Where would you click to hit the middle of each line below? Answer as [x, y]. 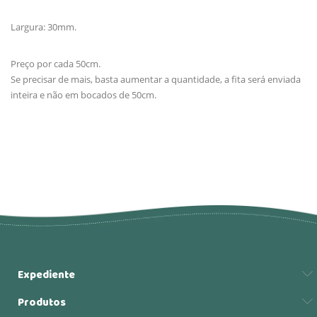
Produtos [42, 303]
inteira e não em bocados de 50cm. [83, 94]
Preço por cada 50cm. [56, 63]
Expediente [46, 276]
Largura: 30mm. [44, 27]
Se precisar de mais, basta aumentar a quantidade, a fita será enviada [156, 79]
